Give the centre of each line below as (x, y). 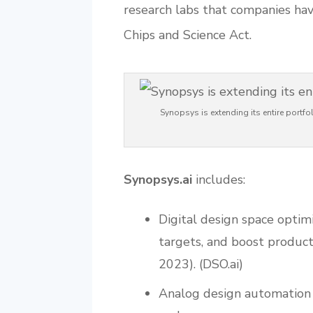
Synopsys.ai (158, 179)
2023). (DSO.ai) (201, 264)
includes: (219, 179)
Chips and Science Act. (188, 35)
